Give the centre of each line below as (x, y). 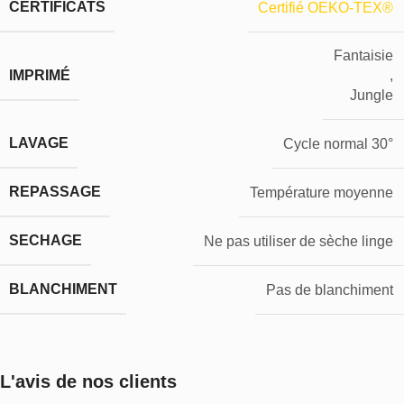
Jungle (372, 96)
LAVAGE (39, 143)
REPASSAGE (55, 192)
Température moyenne (321, 192)
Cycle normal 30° (338, 143)
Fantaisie (363, 56)
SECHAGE (46, 241)
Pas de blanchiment (330, 289)
